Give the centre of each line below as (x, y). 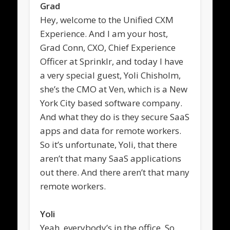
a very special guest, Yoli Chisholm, (111, 75)
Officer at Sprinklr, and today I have (112, 61)
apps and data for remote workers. (111, 130)
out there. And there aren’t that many (115, 172)
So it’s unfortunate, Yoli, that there (109, 144)
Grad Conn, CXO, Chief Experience (108, 47)
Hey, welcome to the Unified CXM (107, 20)
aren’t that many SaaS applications (111, 158)
